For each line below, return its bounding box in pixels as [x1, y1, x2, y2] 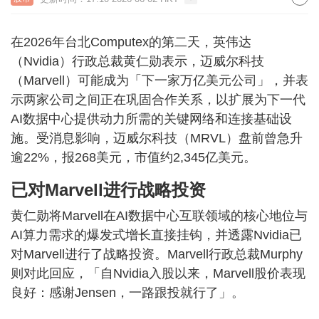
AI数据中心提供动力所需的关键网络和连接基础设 [11, 112, 292, 126]
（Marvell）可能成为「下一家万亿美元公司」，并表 [11, 73, 308, 88]
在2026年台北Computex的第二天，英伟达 [11, 35, 251, 49]
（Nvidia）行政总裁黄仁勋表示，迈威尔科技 [11, 54, 264, 68]
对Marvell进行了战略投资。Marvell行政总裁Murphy [11, 247, 303, 261]
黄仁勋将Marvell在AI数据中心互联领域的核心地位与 [11, 209, 308, 223]
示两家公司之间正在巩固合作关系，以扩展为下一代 [11, 93, 305, 107]
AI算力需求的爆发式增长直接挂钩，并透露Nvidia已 [11, 228, 302, 242]
